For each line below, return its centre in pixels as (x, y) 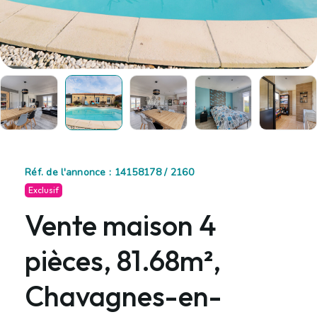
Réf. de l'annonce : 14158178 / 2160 (109, 172)
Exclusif (44, 190)
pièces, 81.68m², (123, 260)
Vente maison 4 (121, 225)
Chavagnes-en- (123, 295)
